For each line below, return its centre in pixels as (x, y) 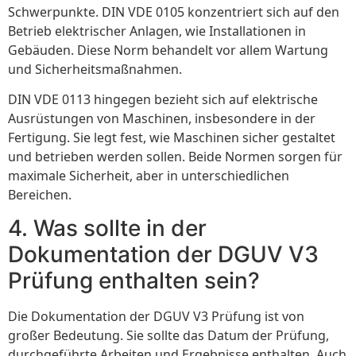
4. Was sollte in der (107, 228)
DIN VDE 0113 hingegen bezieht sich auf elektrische (163, 99)
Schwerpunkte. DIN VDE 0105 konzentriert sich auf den (174, 12)
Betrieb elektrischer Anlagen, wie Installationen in (157, 31)
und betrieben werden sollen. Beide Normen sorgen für (175, 156)
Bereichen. (40, 194)
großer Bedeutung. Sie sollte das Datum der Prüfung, (168, 336)
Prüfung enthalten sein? (134, 281)
